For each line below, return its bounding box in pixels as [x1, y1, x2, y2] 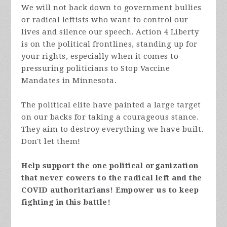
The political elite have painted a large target [21, 100, 201, 109]
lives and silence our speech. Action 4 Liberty [21, 27, 199, 36]
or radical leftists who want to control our [21, 15, 188, 24]
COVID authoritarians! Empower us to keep [21, 185, 199, 195]
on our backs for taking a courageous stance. [21, 112, 199, 122]
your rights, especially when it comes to [21, 51, 179, 61]
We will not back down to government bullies [21, 3, 202, 12]
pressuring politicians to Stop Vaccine [21, 63, 170, 73]
